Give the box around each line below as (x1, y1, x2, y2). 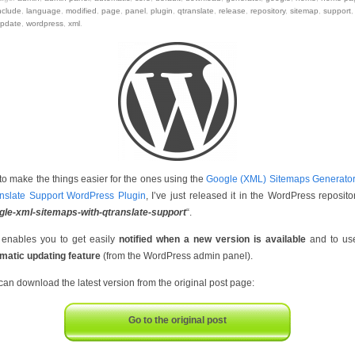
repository (250, 6, 285, 15)
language (26, 6, 61, 15)
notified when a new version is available (119, 234, 306, 245)
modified (66, 6, 97, 15)
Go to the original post (128, 315, 227, 326)
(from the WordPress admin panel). (101, 250, 253, 261)
